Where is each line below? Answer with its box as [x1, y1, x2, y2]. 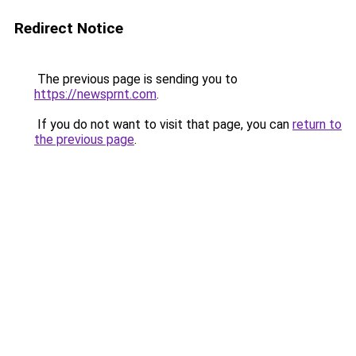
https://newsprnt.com [34, 87, 157, 102]
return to [292, 117, 342, 132]
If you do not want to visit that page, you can [34, 117, 292, 132]
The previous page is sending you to [34, 72, 238, 87]
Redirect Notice [14, 19, 123, 37]
